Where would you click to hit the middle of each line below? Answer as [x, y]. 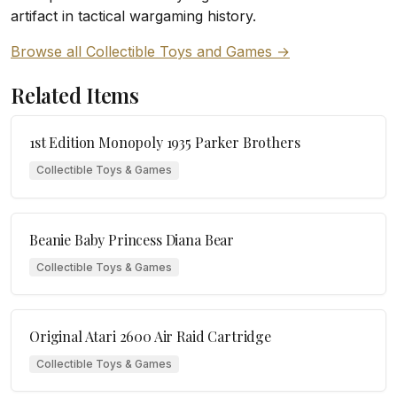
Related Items [75, 96]
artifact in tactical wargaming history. [133, 16]
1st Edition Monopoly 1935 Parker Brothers [165, 143]
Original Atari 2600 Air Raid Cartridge [150, 336]
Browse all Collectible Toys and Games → [150, 52]
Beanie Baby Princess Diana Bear [132, 239]
